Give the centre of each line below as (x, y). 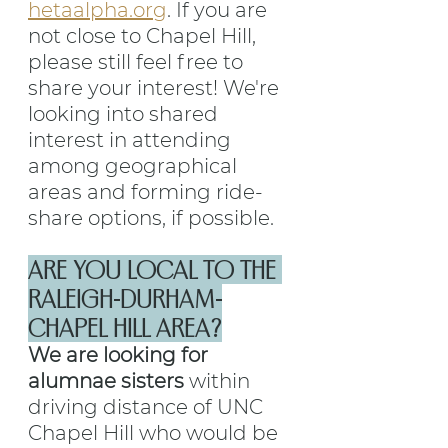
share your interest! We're (156, 88)
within (222, 381)
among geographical (135, 166)
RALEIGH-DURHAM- (125, 299)
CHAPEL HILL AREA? (125, 328)
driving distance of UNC (148, 407)
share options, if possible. (151, 218)
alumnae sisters (108, 381)
